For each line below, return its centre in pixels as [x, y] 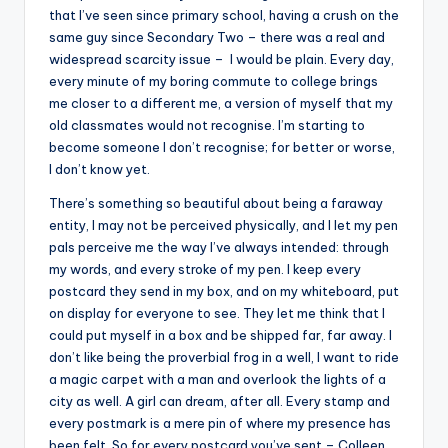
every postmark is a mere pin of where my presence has [220, 422]
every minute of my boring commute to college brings [213, 80]
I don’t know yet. [101, 168]
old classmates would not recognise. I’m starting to [207, 124]
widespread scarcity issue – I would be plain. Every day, [221, 58]
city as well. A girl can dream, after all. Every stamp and [219, 400]
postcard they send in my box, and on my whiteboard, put [224, 290]
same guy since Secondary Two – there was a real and [217, 36]
